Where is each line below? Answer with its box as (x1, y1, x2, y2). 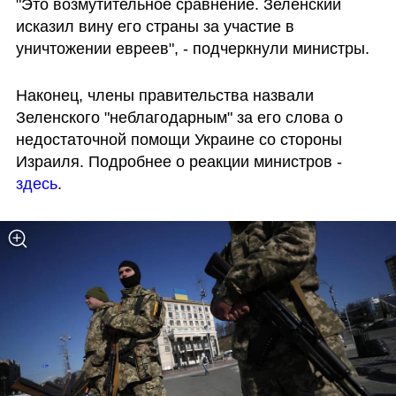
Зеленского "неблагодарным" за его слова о (15, 109, 343, 127)
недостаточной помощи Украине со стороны (15, 131, 342, 149)
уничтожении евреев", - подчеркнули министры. (15, 39, 374, 57)
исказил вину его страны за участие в (15, 17, 294, 35)
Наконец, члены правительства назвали (15, 87, 314, 105)
